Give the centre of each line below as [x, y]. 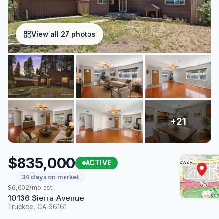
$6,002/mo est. [31, 187]
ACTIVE [99, 163]
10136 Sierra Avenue [46, 198]
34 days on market [50, 177]
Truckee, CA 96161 [37, 207]
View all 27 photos [63, 34]
